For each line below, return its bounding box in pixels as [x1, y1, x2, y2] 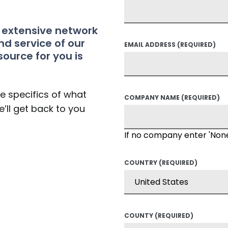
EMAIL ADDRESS [124, 40, 176, 49]
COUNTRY [124, 158, 157, 167]
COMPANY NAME [124, 93, 180, 102]
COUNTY [124, 211, 153, 220]
